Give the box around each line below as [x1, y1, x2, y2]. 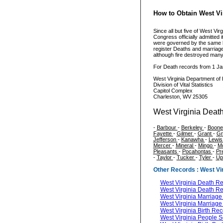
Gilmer [176, 130, 194, 137]
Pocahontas [182, 148, 213, 155]
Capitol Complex [153, 88, 193, 94]
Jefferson [153, 136, 178, 143]
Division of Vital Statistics [153, 82, 213, 88]
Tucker [176, 154, 196, 161]
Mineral [175, 142, 195, 149]
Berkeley [181, 124, 204, 131]
